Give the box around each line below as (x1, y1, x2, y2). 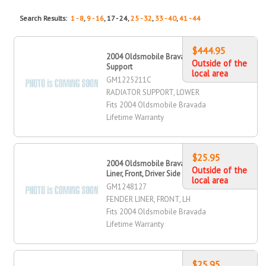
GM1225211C (106, 74, 152, 85)
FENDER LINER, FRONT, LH (106, 194, 191, 204)
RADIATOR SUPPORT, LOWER (106, 87, 200, 97)
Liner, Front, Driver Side (106, 168, 181, 179)
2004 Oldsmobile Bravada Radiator (106, 51, 225, 62)
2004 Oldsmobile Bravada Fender (106, 158, 220, 169)
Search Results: (20, 13, 71, 23)
